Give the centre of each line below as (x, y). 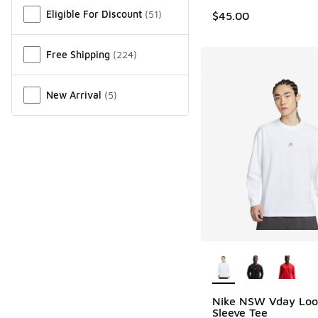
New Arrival (74, 94)
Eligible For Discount (94, 13)
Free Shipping (78, 54)
